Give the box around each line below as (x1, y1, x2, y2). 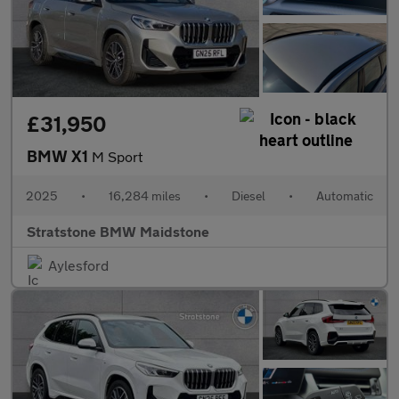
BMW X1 (27, 145, 92, 166)
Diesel (232, 187, 265, 203)
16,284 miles (109, 187, 181, 203)
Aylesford (48, 256, 109, 273)
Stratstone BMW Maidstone (27, 222, 209, 240)
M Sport (92, 147, 142, 165)
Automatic (316, 187, 373, 203)
